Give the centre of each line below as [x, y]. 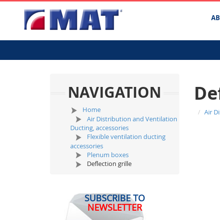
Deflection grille [107, 164]
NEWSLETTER [114, 207]
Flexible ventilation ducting [126, 137]
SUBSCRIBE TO [114, 198]
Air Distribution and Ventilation [132, 119]
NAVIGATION [115, 92]
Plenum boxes [108, 154]
